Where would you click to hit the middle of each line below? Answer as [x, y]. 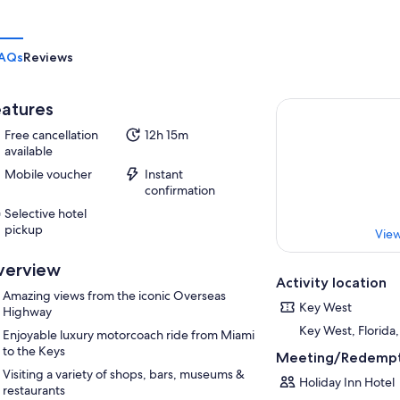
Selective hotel [45, 213]
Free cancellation [51, 135]
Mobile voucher [48, 174]
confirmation [179, 190]
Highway [27, 312]
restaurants [33, 390]
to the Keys [33, 351]
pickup [23, 229]
